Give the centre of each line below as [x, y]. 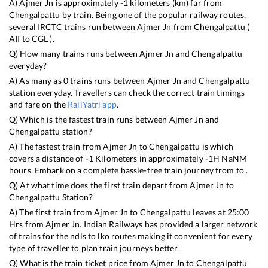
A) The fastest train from [56, 146]
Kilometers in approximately [149, 158]
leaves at [209, 212]
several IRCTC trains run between [73, 26]
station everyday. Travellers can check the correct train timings [127, 92]
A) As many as [36, 80]
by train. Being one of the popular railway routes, [153, 14]
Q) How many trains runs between [74, 53]
